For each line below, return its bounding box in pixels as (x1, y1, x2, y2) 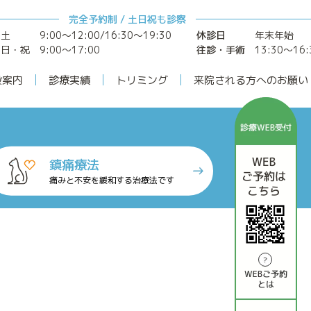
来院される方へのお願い (194, 72, 308, 87)
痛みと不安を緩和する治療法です (49, 174, 174, 186)
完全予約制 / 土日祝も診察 (68, 12, 186, 26)
